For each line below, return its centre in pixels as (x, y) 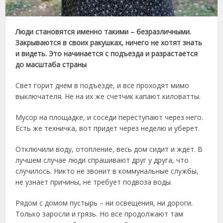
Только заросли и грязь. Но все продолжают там (100, 214)
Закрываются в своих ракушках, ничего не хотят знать (109, 42)
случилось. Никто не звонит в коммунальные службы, (107, 171)
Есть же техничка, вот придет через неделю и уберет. (108, 128)
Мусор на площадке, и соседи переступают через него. (110, 117)
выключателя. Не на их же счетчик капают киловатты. (108, 96)
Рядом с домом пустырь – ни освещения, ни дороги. (104, 203)
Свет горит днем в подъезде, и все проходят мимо (103, 85)
